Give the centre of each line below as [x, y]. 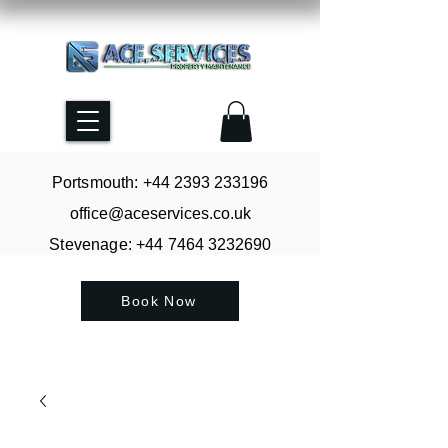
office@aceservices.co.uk [160, 213]
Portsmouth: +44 [113, 182]
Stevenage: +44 [108, 244]
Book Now [159, 300]
